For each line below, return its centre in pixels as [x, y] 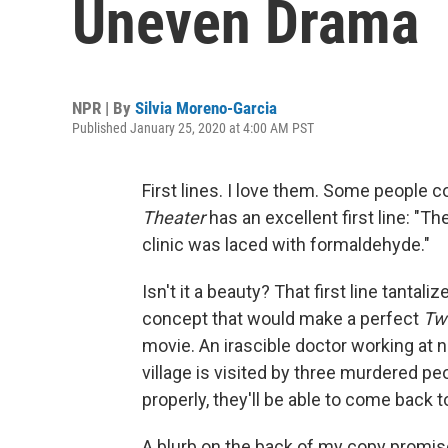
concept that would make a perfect [282, 318]
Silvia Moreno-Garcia [206, 108]
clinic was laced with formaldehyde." [286, 244]
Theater [173, 217]
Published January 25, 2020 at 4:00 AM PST [193, 128]
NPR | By [103, 108]
